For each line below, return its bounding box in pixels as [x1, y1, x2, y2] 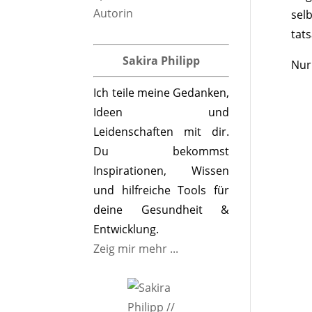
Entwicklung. [93, 221, 159, 237]
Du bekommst [93, 143, 229, 159]
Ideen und [93, 104, 229, 120]
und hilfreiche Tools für [93, 182, 229, 198]
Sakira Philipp [123, 53, 201, 68]
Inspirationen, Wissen [93, 163, 229, 178]
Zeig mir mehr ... [93, 241, 179, 256]
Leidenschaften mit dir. [93, 124, 229, 139]
